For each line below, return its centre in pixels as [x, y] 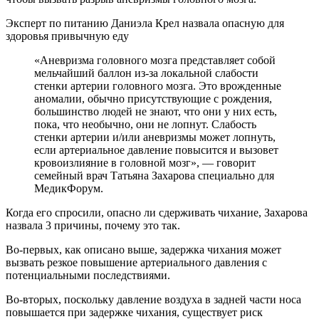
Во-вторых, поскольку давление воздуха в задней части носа [153, 300]
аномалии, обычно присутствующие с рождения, [153, 99]
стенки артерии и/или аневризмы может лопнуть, [155, 137]
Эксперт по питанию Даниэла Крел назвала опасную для [145, 23]
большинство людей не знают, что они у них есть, [156, 112]
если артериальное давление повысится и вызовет [156, 150]
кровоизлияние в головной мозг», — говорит [145, 163]
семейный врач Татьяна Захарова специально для [154, 176]
